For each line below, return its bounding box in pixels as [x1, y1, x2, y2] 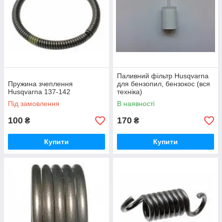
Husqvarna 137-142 [8, 88, 70, 96]
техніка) [117, 88, 142, 96]
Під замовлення [8, 100, 59, 108]
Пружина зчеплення [8, 80, 73, 88]
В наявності [117, 100, 155, 108]
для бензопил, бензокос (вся [117, 80, 210, 88]
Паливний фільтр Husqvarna [117, 72, 209, 80]
